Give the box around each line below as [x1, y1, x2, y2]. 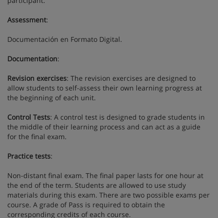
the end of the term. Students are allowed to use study [7, 181, 186, 190]
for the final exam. [7, 132, 67, 141]
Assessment [7, 15, 46, 24]
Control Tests [7, 112, 50, 122]
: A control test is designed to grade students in [50, 112, 205, 122]
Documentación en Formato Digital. [7, 35, 122, 44]
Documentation [7, 54, 57, 63]
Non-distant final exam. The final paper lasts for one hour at [7, 171, 203, 180]
